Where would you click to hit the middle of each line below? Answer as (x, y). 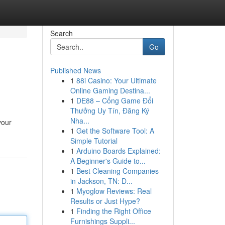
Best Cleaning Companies (117, 171)
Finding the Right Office (114, 211)
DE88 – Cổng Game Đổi (115, 100)
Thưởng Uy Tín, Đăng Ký (109, 110)
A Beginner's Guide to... (108, 161)
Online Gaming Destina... (110, 90)
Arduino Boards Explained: (118, 151)
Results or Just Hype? (105, 201)
